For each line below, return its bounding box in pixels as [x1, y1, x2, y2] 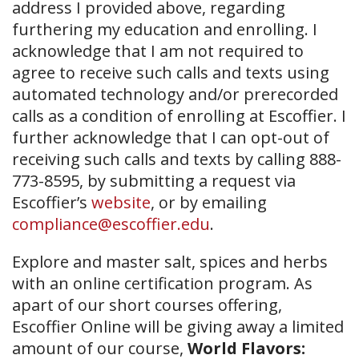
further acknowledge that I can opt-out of [12, 127, 329, 148]
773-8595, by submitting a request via [12, 170, 296, 192]
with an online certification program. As [12, 272, 313, 294]
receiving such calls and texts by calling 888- [12, 148, 341, 170]
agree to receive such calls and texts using [12, 62, 329, 83]
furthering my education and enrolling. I [12, 18, 317, 40]
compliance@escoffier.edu [12, 213, 210, 235]
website [91, 192, 151, 213]
